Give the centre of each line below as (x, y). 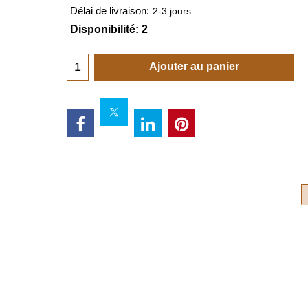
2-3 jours (172, 12)
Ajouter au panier (194, 66)
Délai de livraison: (110, 11)
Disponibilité (103, 30)
